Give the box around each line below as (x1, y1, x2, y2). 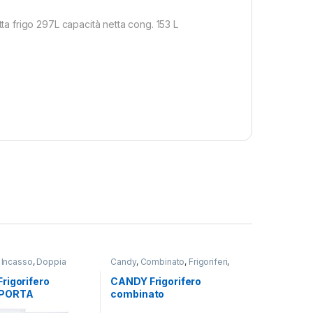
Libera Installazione (110, 265, 189, 276)
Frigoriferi (189, 256, 228, 268)
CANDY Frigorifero (110, 275, 202, 288)
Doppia (36, 256, 66, 268)
